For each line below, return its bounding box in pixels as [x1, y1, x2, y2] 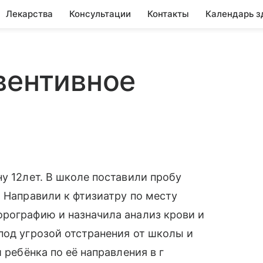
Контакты [147, 8, 189, 19]
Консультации [69, 8, 131, 19]
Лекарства [6, 8, 53, 19]
